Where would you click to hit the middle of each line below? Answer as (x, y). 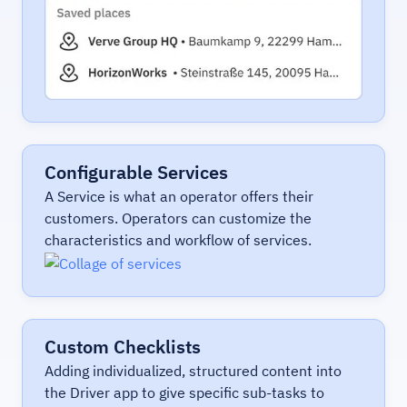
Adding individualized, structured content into (193, 370)
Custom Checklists (123, 346)
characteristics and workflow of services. (178, 239)
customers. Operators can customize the (178, 218)
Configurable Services (136, 172)
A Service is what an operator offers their (179, 196)
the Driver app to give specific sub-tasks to (184, 392)
